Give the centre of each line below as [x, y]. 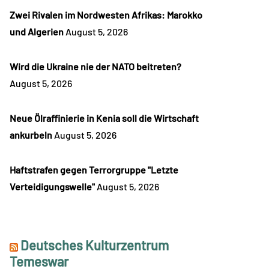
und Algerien [37, 32]
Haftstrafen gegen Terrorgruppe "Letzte [94, 170]
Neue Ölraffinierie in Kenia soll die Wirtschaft [104, 118]
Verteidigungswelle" [52, 187]
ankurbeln [31, 135]
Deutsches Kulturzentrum [95, 245]
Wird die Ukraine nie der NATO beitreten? [95, 67]
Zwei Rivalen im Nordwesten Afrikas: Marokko [106, 15]
